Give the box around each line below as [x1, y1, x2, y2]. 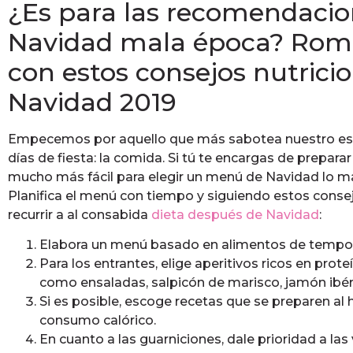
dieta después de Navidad [151, 206, 319, 222]
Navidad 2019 [8, 86, 176, 117]
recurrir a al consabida [8, 206, 151, 222]
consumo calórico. [39, 313, 156, 329]
